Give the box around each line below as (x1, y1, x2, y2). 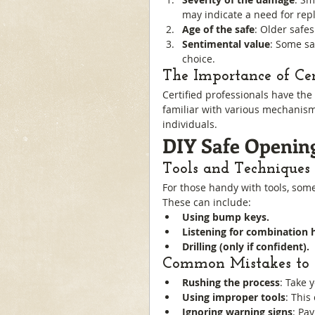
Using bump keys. (182, 210, 269, 224)
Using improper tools (182, 290, 285, 304)
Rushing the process (182, 276, 280, 289)
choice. (182, 52, 215, 65)
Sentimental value (182, 37, 270, 51)
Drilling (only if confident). (182, 240, 309, 253)
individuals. (162, 117, 217, 131)
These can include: (162, 195, 251, 209)
